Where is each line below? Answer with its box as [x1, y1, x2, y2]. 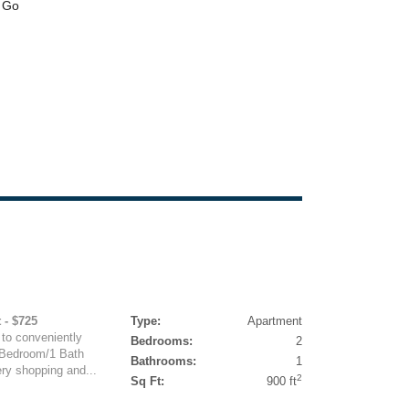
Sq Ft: [130, 374, 164, 388]
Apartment [246, 314, 302, 328]
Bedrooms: [130, 334, 193, 348]
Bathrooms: [130, 354, 196, 368]
